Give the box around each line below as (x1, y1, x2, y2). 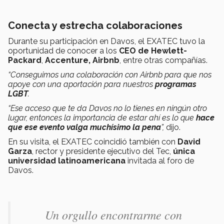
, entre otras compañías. (119, 55, 207, 65)
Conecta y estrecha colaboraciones (8, 19, 185, 31)
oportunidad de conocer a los (8, 45, 119, 55)
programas (155, 79, 196, 89)
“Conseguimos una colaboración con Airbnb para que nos (8, 69, 211, 79)
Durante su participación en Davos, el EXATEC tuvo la (8, 36, 205, 46)
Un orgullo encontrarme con (44, 206, 182, 222)
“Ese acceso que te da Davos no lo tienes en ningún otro (8, 103, 207, 113)
